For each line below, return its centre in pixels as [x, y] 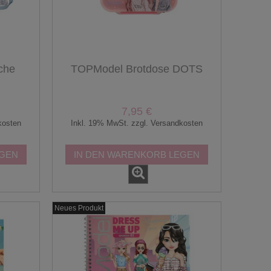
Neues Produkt [79, 208]
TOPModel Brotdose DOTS [137, 69]
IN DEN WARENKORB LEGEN [137, 154]
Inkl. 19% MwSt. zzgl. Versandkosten [137, 123]
